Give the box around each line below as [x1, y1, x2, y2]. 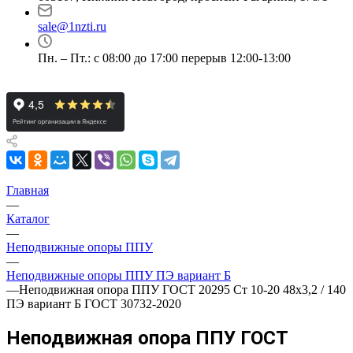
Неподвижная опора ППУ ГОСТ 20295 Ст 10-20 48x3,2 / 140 [19, 283, 346, 296]
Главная [6, 184, 49, 197]
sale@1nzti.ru [38, 20, 106, 33]
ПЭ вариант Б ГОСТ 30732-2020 [6, 297, 181, 310]
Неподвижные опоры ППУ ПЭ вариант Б [6, 269, 231, 282]
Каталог [6, 212, 50, 225]
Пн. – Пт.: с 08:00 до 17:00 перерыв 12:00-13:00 [38, 51, 291, 65]
